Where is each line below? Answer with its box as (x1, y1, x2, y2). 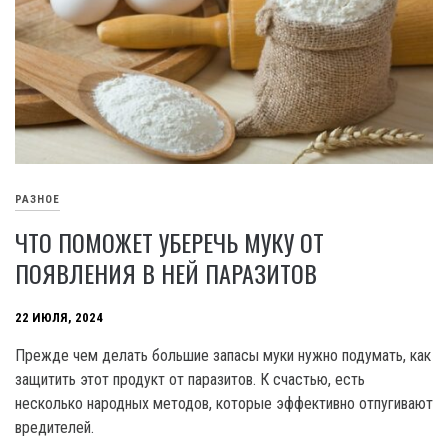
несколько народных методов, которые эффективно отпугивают (15, 393, 433, 413)
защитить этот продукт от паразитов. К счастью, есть (15, 369, 365, 389)
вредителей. (15, 417, 94, 437)
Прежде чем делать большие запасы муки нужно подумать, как (15, 345, 431, 365)
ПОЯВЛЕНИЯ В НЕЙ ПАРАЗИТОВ (15, 254, 317, 291)
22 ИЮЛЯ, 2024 (15, 309, 103, 325)
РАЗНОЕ (15, 192, 60, 206)
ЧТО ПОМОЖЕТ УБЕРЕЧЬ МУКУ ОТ (15, 223, 324, 260)
